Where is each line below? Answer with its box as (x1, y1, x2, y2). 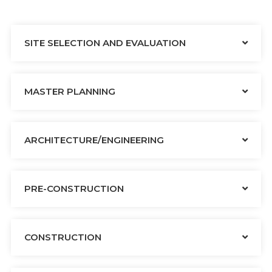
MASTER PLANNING (24, 86, 115, 98)
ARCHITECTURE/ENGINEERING (24, 134, 164, 146)
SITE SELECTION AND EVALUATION (24, 37, 186, 49)
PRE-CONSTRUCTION (24, 183, 124, 195)
